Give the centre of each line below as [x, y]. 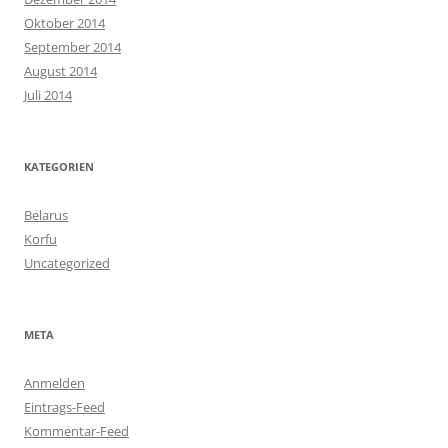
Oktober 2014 [64, 23]
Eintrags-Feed [64, 407]
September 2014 [72, 47]
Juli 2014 [48, 95]
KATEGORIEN [59, 166]
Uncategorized [67, 263]
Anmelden [54, 383]
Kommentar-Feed [76, 431]
